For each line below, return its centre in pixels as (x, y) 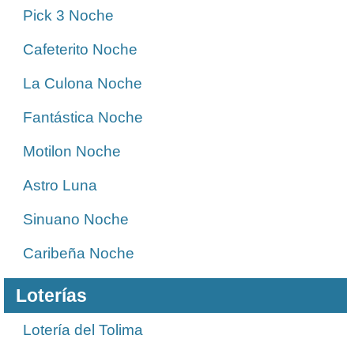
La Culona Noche (83, 83)
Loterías (51, 296)
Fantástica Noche (83, 117)
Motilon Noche (72, 151)
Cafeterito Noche (80, 49)
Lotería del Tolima (83, 330)
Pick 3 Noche (68, 15)
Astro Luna (60, 185)
